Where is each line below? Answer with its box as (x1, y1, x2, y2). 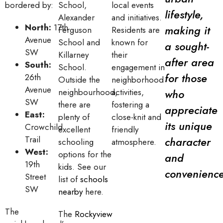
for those (165, 70, 207, 86)
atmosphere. (111, 135, 156, 148)
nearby (58, 185, 83, 198)
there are (58, 98, 91, 111)
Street (25, 170, 46, 183)
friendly (111, 123, 138, 135)
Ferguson (58, 23, 92, 36)
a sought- (165, 38, 209, 54)
